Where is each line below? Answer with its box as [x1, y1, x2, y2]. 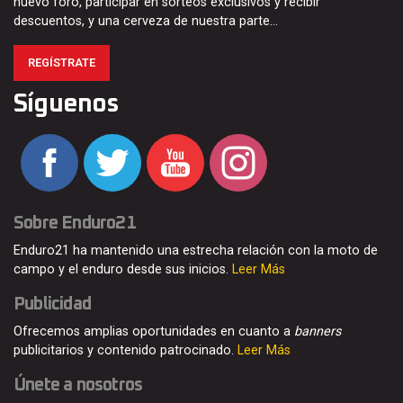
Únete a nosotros [13, 376, 143, 395]
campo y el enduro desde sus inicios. [13, 262, 232, 278]
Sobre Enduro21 [13, 214, 136, 233]
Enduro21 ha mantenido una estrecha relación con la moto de [13, 243, 378, 259]
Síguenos [13, 92, 119, 118]
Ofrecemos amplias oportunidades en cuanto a [13, 324, 294, 340]
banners [294, 324, 341, 340]
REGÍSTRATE [28, 56, 95, 70]
